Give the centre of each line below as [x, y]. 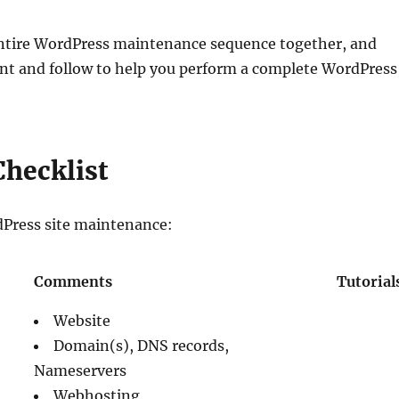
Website [82, 320]
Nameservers [81, 370]
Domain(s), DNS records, [142, 345]
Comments [73, 281]
